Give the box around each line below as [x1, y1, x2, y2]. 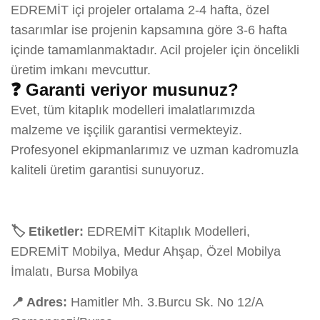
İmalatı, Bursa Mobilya [11, 264, 138, 279]
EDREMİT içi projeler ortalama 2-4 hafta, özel [11, 2, 269, 17]
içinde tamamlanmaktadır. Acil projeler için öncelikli [11, 42, 299, 57]
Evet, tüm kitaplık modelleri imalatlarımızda [11, 102, 255, 117]
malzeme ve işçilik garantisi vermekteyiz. [11, 122, 242, 137]
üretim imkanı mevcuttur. [11, 62, 151, 77]
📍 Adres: [11, 294, 67, 309]
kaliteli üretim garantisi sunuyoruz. [11, 162, 204, 177]
